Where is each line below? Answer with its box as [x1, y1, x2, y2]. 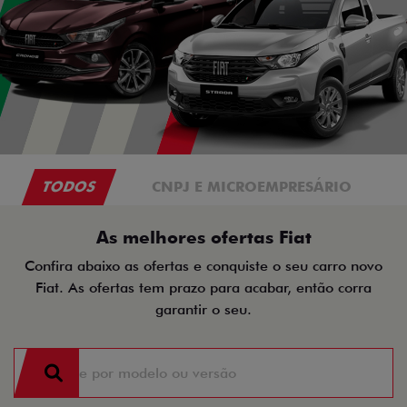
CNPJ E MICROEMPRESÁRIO [152, 178, 352, 195]
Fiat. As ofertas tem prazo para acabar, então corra [35, 279, 372, 296]
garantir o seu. [155, 301, 252, 318]
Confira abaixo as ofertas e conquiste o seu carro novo [25, 257, 382, 274]
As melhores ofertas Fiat [95, 227, 312, 248]
